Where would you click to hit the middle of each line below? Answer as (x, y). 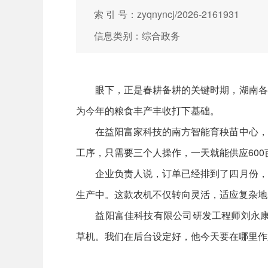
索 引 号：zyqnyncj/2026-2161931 (167, 14)
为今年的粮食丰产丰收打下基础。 (148, 110)
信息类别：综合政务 (137, 36)
